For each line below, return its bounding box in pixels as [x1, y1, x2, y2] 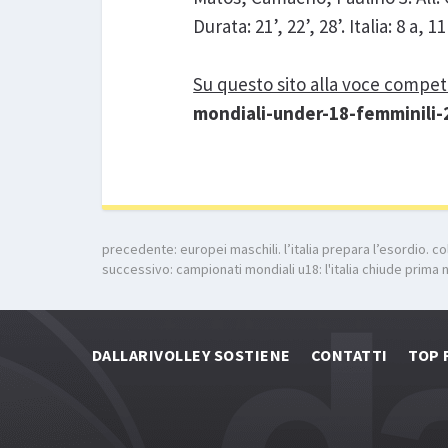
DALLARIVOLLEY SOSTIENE [92, 345, 291, 366]
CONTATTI [310, 345, 388, 366]
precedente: [102, 240, 180, 259]
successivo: [102, 260, 176, 279]
